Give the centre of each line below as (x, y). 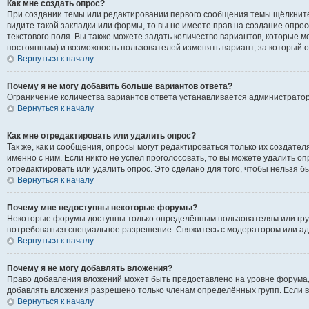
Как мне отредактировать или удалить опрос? (101, 136)
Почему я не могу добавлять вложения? (90, 268)
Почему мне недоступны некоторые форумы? (102, 207)
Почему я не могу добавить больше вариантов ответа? (120, 86)
